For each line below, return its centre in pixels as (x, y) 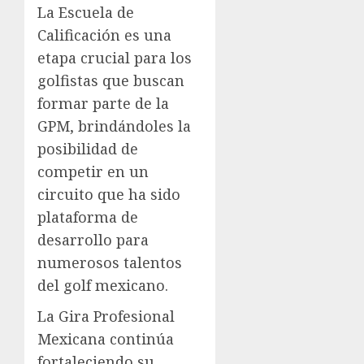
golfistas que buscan (111, 80)
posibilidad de (88, 148)
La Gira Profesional (106, 316)
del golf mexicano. (103, 285)
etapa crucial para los (115, 57)
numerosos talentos (110, 262)
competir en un (93, 171)
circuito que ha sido (109, 194)
